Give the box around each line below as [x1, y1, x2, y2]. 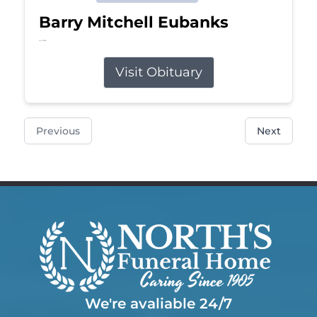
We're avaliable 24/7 [85, 294, 232, 312]
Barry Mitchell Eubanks [38, 12, 229, 32]
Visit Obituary [115, 64, 202, 80]
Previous [35, 124, 80, 137]
